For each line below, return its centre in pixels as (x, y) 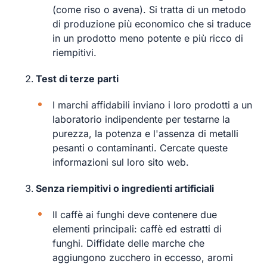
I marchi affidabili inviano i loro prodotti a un (152, 105)
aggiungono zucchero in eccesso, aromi (143, 257)
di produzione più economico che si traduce (152, 24)
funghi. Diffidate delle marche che (128, 243)
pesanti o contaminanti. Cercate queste (140, 148)
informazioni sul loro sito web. (121, 162)
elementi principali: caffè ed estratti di (137, 229)
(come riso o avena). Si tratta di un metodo (149, 9)
